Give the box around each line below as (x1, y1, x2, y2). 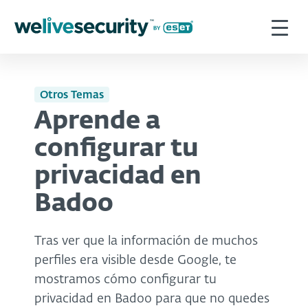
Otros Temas (40, 89, 104, 100)
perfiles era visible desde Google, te (34, 254, 236, 267)
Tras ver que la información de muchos (34, 234, 258, 247)
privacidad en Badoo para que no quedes (34, 292, 269, 305)
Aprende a (34, 109, 160, 134)
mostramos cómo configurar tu (34, 273, 217, 286)
